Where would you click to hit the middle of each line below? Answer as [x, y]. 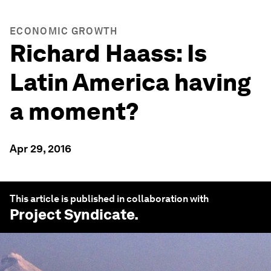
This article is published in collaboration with [109, 199]
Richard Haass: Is [108, 53]
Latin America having [130, 82]
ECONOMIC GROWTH [64, 31]
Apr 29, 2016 [41, 149]
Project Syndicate [72, 214]
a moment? [74, 111]
